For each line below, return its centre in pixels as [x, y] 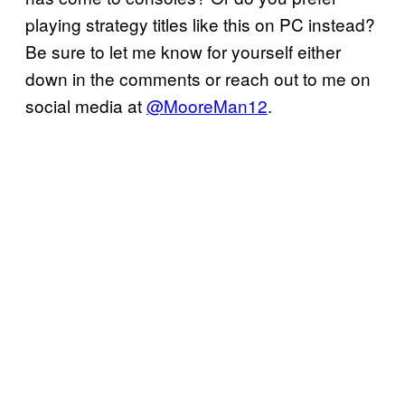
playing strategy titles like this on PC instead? [200, 24]
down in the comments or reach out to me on [198, 78]
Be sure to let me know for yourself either [183, 51]
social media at [86, 105]
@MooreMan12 [207, 105]
